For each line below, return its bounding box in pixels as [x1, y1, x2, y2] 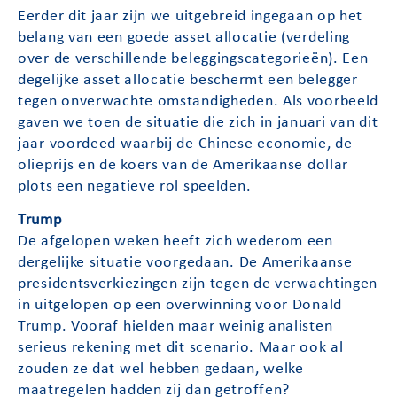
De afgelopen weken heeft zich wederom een [18, 234, 333, 250]
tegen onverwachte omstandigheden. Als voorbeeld [18, 93, 379, 109]
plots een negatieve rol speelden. [18, 178, 252, 194]
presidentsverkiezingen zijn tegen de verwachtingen [18, 276, 378, 292]
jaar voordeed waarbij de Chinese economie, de [18, 136, 353, 152]
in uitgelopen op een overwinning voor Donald [18, 298, 342, 314]
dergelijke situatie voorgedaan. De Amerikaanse [18, 255, 353, 271]
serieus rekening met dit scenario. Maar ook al [18, 340, 344, 356]
